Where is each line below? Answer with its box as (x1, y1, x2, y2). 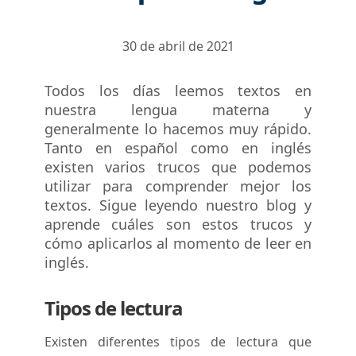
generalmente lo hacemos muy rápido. (44, 119, 311, 138)
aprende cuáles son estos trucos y (44, 215, 311, 234)
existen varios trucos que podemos (44, 157, 311, 176)
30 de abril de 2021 (122, 37, 234, 55)
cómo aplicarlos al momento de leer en (44, 234, 311, 253)
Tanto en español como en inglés (44, 138, 311, 157)
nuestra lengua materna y (44, 100, 311, 119)
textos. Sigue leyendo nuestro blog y (44, 195, 311, 215)
